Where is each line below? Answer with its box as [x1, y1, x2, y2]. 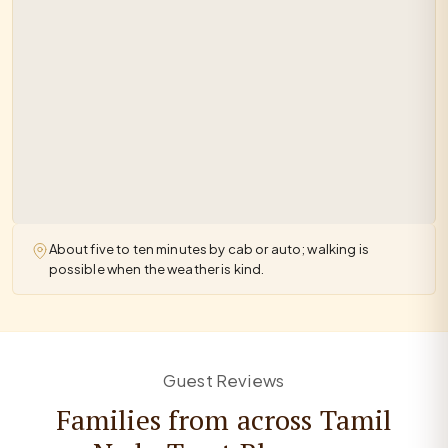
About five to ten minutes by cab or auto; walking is [48, 241, 369, 258]
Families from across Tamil [55, 401, 393, 439]
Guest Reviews [163, 370, 285, 392]
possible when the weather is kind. [48, 261, 265, 278]
